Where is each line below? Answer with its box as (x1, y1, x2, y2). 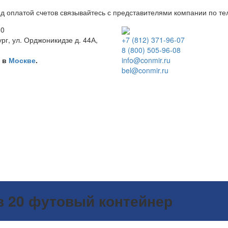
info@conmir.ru (122, 55, 170, 66)
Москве (9, 55, 36, 65)
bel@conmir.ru (122, 65, 168, 76)
